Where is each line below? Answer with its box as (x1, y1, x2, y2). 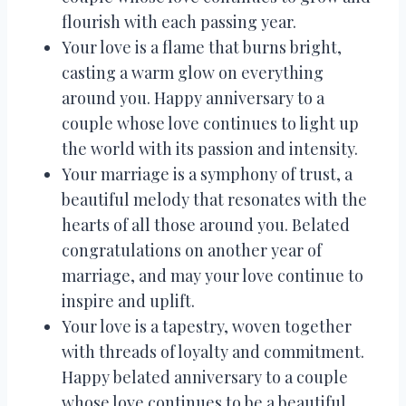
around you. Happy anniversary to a (62, 86, 324, 109)
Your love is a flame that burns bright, (62, 35, 342, 58)
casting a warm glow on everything (62, 61, 324, 83)
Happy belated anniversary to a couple (62, 365, 348, 388)
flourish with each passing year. (62, 10, 296, 33)
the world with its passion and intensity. (62, 137, 358, 159)
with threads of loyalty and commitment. (62, 340, 364, 362)
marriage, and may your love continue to (62, 264, 363, 286)
